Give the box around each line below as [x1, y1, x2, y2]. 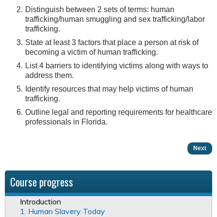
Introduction [20, 196, 61, 206]
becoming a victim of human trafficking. [25, 47, 158, 56]
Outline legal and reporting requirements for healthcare [25, 108, 212, 116]
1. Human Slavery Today [20, 206, 105, 216]
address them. [25, 71, 74, 79]
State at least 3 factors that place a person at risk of [25, 38, 199, 46]
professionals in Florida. [25, 117, 108, 126]
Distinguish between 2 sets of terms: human [25, 5, 174, 14]
